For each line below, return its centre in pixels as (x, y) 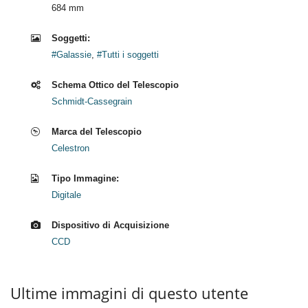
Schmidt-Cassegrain (92, 102)
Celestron (70, 148)
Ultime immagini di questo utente (129, 293)
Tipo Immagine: (85, 179)
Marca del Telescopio (97, 132)
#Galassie (71, 55)
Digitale (66, 195)
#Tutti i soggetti (128, 55)
